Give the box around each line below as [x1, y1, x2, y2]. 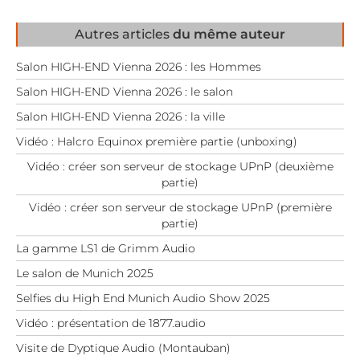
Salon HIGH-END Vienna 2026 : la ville [16, 108, 225, 124]
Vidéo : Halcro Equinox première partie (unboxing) [16, 133, 297, 149]
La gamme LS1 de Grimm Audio [16, 240, 195, 256]
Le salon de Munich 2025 [16, 265, 153, 280]
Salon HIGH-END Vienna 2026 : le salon [16, 84, 233, 99]
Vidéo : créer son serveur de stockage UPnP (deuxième [27, 158, 333, 174]
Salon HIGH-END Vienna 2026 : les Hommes [16, 59, 261, 74]
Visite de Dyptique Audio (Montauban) [16, 340, 231, 355]
